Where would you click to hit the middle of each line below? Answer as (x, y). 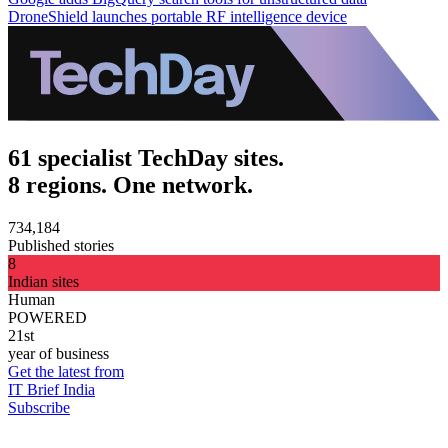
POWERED (47, 317)
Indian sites (43, 281)
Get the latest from (66, 371)
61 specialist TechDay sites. (146, 157)
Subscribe (39, 407)
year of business (58, 353)
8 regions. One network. (130, 184)
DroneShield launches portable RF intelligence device (177, 16)
